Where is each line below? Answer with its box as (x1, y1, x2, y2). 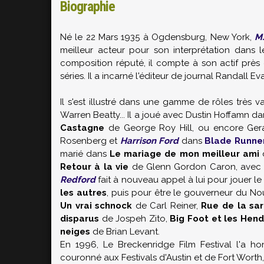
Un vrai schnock (60, 200, 133, 211)
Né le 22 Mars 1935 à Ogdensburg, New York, (60, 32, 255, 42)
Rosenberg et (60, 136, 120, 146)
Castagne (60, 123, 104, 133)
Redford (60, 174, 95, 185)
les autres (60, 187, 107, 198)
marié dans (60, 148, 110, 159)
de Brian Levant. (90, 226, 160, 237)
